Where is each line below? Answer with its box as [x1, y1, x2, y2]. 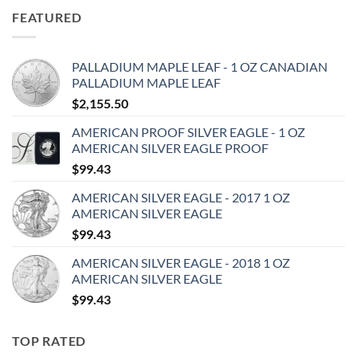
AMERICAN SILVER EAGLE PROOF [72, 139, 269, 155]
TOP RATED [12, 332, 87, 348]
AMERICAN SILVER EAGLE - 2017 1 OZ [72, 189, 290, 205]
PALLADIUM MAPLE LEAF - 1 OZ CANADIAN [72, 58, 328, 74]
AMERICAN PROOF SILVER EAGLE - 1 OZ [72, 124, 305, 139]
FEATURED [12, 10, 82, 25]
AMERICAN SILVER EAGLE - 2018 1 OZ [72, 254, 290, 270]
